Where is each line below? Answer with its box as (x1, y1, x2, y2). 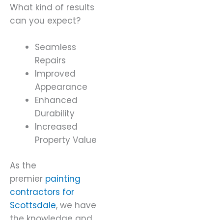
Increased (35, 120, 78, 133)
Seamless (35, 41, 76, 53)
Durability (35, 107, 75, 119)
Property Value (35, 134, 97, 146)
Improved (35, 67, 76, 80)
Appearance (35, 81, 87, 93)
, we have (56, 199, 96, 212)
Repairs (35, 54, 66, 66)
